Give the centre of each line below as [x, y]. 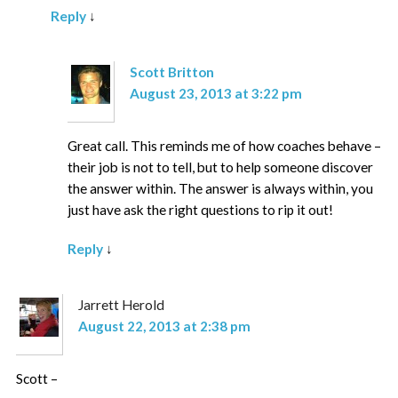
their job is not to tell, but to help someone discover [221, 167]
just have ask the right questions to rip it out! [201, 210]
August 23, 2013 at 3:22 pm [215, 94]
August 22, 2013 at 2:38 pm [164, 326]
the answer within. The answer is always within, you [221, 189]
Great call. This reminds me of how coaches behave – [225, 146]
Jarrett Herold [121, 305]
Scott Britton [171, 72]
